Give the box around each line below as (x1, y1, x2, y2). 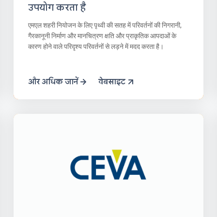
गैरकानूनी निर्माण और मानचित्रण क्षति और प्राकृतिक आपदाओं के (28, 31, 177, 40)
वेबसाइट (98, 77, 126, 87)
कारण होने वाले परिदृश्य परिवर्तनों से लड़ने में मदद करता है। (28, 42, 164, 50)
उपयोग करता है (28, 1, 86, 14)
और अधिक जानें (28, 77, 78, 87)
